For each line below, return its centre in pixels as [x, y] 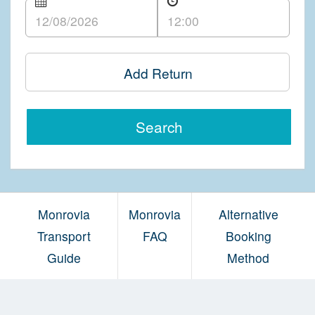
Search [159, 127]
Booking [248, 236]
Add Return [158, 73]
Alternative [248, 214]
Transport [64, 236]
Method [249, 257]
